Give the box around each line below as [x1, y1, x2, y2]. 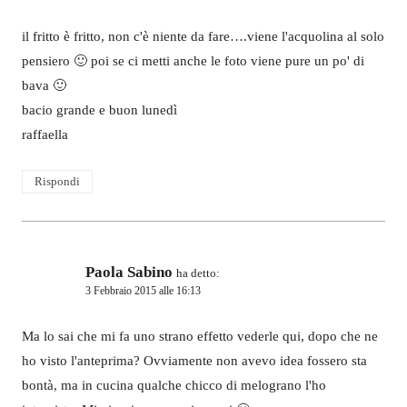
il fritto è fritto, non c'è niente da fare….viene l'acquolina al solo [22, 28, 384, 44]
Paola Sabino [85, 263, 173, 282]
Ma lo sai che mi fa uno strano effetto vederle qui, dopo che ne [22, 328, 378, 343]
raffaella [22, 126, 68, 142]
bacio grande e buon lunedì [22, 102, 177, 117]
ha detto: [176, 266, 220, 281]
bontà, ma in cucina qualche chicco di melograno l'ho [22, 377, 326, 392]
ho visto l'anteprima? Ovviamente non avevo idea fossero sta [22, 352, 367, 368]
